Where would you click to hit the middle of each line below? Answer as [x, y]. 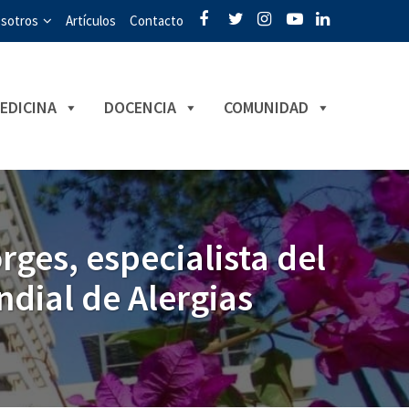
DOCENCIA [140, 107]
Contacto [157, 21]
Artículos [91, 21]
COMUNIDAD [266, 107]
